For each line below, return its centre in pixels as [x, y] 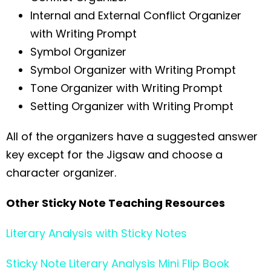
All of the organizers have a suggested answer [132, 136]
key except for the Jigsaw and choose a [114, 154]
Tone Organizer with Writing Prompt [126, 88]
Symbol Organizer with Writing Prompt [133, 70]
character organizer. [61, 172]
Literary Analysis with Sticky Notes [96, 233]
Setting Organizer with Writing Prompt [132, 106]
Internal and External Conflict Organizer [136, 15]
